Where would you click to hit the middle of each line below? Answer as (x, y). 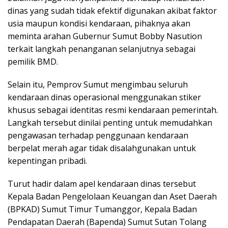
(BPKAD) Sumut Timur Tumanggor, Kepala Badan (102, 209)
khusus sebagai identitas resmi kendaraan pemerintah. (113, 110)
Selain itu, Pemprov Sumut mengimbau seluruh (98, 85)
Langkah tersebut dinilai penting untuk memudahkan (110, 123)
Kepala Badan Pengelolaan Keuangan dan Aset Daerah (112, 197)
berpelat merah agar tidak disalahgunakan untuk (102, 148)
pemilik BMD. (33, 62)
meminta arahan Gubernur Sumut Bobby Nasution (105, 36)
